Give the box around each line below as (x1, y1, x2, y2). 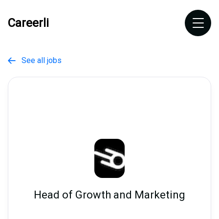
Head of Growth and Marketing (34, 189, 185, 201)
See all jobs (16, 56, 62, 65)
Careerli (8, 16, 49, 30)
